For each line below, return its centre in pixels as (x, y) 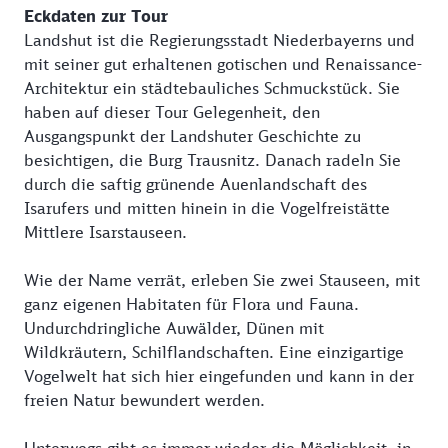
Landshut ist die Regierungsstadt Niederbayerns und (219, 40)
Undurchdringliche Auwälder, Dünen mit (174, 328)
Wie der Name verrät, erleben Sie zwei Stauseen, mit (222, 280)
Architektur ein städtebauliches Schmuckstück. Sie (212, 88)
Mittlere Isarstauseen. (105, 232)
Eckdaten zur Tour (96, 16)
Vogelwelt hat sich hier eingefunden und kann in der (219, 376)
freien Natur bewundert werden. (144, 400)
